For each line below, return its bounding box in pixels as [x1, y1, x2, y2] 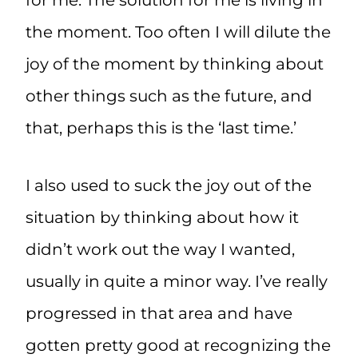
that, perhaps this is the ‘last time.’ [26, 118, 296, 138]
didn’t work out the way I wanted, [26, 240, 295, 260]
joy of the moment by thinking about [26, 54, 324, 74]
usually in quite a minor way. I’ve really [26, 272, 328, 292]
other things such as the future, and [26, 86, 312, 106]
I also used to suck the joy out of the [26, 176, 312, 196]
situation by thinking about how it [26, 208, 299, 228]
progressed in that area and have [26, 304, 292, 324]
